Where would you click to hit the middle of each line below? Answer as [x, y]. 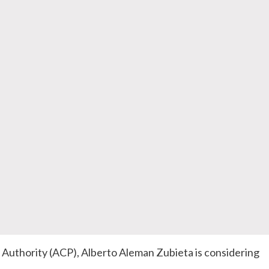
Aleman [137, 252]
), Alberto [96, 252]
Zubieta [175, 252]
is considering [226, 252]
